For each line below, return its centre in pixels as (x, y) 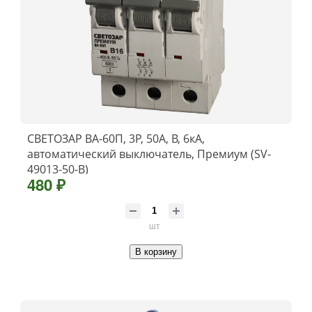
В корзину (156, 252)
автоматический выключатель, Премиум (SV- (149, 154)
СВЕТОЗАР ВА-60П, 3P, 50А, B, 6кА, (116, 138)
